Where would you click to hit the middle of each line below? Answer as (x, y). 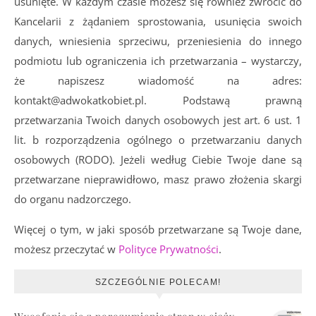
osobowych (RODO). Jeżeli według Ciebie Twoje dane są (158, 159)
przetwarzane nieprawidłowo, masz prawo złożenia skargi (158, 179)
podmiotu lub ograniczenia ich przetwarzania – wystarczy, (158, 61)
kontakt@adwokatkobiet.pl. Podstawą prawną (158, 100)
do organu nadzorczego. (73, 199)
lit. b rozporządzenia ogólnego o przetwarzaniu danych (158, 140)
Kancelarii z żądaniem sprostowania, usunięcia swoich (158, 21)
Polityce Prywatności (169, 249)
